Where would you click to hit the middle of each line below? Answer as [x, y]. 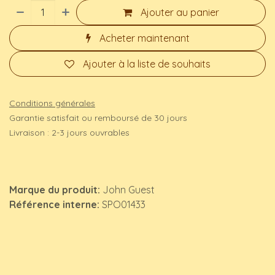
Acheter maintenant [144, 38]
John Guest [129, 189]
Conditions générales [52, 103]
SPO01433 [124, 204]
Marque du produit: [56, 189]
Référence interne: [56, 204]
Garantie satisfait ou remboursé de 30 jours [98, 118]
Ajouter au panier [180, 12]
